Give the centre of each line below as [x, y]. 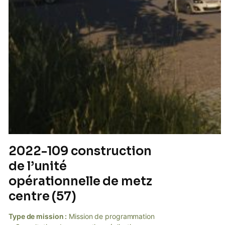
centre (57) [42, 196]
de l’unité [38, 166]
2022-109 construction [80, 151]
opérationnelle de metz [80, 181]
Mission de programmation [111, 216]
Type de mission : [38, 216]
